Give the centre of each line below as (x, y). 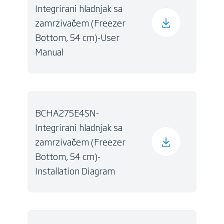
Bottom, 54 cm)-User (77, 37)
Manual (49, 51)
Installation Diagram (75, 170)
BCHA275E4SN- (67, 112)
